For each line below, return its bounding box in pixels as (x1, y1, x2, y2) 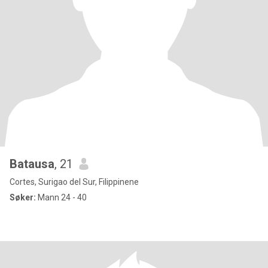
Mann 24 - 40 (36, 193, 87, 202)
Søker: (10, 193, 36, 202)
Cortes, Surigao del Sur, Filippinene (10, 177, 139, 187)
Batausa (10, 157, 54, 171)
